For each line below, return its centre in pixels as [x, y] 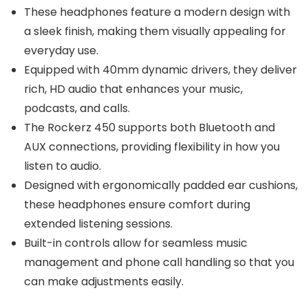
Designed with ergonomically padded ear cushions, [161, 186]
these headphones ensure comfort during [137, 205]
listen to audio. [64, 166]
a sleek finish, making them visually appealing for [155, 32]
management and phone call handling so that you [159, 263]
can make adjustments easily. [105, 282]
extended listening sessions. [98, 224]
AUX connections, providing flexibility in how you [152, 147]
